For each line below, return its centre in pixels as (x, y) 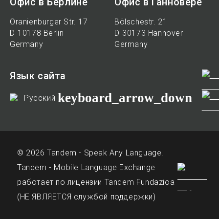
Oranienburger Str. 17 (49, 22)
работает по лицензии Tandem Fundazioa (96, 182)
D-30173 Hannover (149, 33)
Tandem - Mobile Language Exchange (86, 167)
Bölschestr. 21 (141, 22)
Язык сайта (38, 76)
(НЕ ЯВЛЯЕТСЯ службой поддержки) (87, 197)
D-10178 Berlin (37, 33)
